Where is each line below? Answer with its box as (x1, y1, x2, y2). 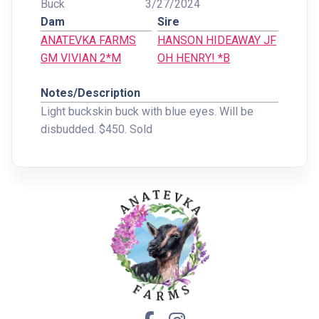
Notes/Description (41, 86, 140, 100)
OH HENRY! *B (157, 51, 231, 65)
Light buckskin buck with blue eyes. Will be (41, 105, 253, 118)
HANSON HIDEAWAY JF (157, 33, 277, 47)
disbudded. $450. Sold (41, 122, 152, 136)
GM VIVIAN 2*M (41, 51, 121, 65)
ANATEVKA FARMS (41, 33, 136, 47)
